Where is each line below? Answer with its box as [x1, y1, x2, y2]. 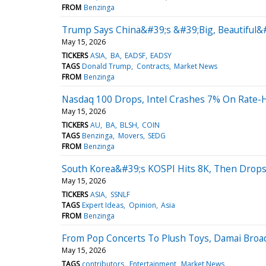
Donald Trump [82, 61, 132, 71]
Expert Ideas [82, 199, 124, 210]
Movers [118, 130, 143, 141]
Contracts [136, 61, 169, 71]
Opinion [128, 199, 156, 210]
